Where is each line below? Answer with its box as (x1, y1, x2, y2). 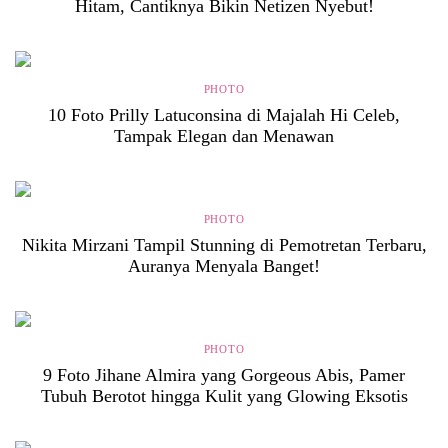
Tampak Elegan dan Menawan (114, 126, 334, 146)
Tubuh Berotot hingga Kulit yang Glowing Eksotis (40, 386, 408, 406)
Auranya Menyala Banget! (128, 256, 320, 276)
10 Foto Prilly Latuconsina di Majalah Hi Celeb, (48, 105, 400, 125)
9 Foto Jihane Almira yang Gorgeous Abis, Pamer (43, 365, 405, 385)
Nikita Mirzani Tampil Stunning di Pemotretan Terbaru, (21, 235, 427, 255)
